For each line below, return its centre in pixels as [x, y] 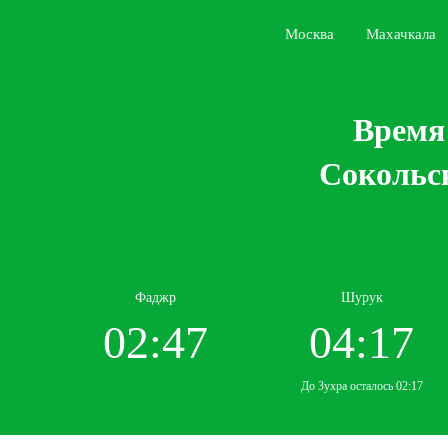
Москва [309, 34]
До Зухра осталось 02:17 [361, 386]
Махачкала [401, 34]
